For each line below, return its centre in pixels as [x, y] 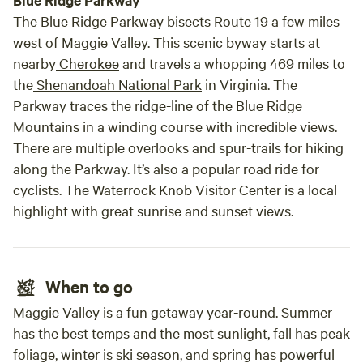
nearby [34, 63]
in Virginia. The [250, 84]
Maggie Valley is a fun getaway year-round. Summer [173, 312]
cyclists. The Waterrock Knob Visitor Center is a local [175, 189]
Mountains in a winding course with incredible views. [175, 126]
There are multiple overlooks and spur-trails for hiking [178, 147]
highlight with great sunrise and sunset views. [155, 210]
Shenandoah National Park [117, 84]
